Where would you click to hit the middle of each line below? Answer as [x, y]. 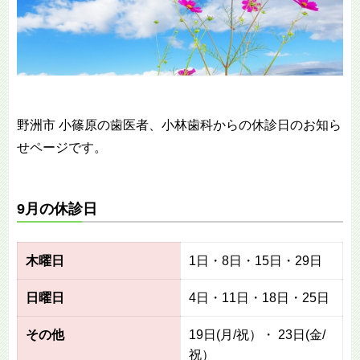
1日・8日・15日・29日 [256, 261]
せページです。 [62, 147]
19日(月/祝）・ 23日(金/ [257, 335]
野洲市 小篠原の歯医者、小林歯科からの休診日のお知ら [179, 125]
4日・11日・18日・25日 [259, 298]
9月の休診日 [57, 209]
